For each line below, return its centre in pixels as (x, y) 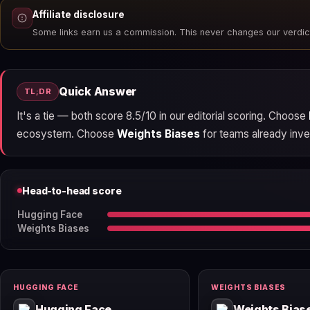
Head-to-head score (72, 191)
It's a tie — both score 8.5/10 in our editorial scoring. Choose (162, 116)
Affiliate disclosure (79, 15)
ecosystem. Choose (66, 134)
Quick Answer (98, 91)
